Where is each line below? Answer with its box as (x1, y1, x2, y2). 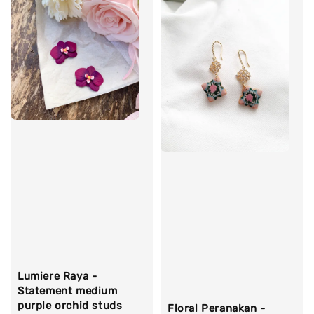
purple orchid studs (18, 299, 123, 313)
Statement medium (18, 285, 118, 298)
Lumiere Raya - (18, 270, 97, 283)
